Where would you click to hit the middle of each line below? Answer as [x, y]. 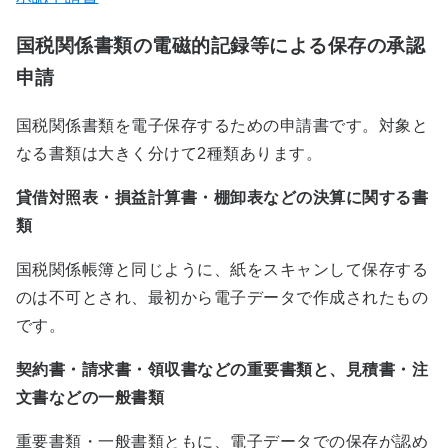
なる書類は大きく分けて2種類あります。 [169, 154]
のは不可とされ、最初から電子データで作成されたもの [222, 298]
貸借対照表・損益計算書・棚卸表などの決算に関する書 [222, 198]
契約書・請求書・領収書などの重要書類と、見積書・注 [222, 370]
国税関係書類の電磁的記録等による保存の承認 [221, 45]
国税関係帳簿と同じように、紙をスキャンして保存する [222, 270]
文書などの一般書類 [90, 398]
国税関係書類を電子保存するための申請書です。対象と [222, 126]
